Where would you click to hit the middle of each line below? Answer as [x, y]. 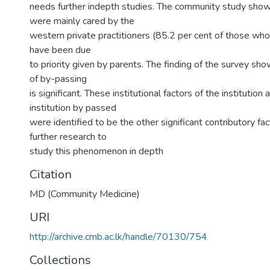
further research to [68, 137]
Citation [51, 174]
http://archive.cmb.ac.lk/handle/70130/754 [118, 237]
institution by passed [73, 108]
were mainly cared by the [82, 21]
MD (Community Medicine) [85, 194]
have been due [60, 50]
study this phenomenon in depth [96, 151]
